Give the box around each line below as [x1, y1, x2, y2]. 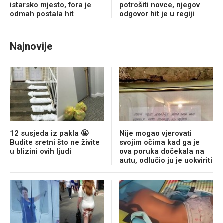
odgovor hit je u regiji [119, 9, 194, 18]
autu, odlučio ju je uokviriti [119, 155, 212, 165]
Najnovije [10, 40, 52, 52]
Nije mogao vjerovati [119, 128, 192, 138]
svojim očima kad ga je [119, 137, 200, 147]
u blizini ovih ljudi [10, 146, 71, 156]
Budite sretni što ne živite [10, 137, 100, 147]
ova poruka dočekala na [119, 146, 204, 156]
